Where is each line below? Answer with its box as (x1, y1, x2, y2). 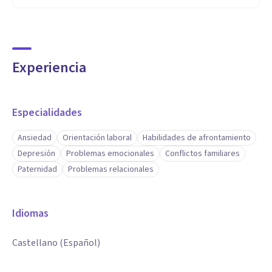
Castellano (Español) (12, 236, 100, 250)
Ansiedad (18, 132, 52, 144)
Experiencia (12, 57, 86, 78)
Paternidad (18, 163, 57, 175)
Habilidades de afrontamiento (143, 132, 251, 144)
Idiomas (12, 206, 49, 221)
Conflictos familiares (165, 148, 240, 160)
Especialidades (12, 105, 82, 120)
